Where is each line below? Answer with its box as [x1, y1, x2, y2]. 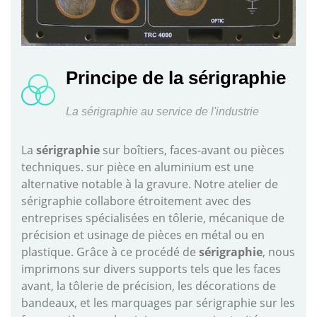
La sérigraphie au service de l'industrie [66, 105, 259, 118]
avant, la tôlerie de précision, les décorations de [21, 278, 276, 294]
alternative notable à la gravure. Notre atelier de [21, 176, 278, 192]
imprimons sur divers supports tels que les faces [21, 261, 281, 277]
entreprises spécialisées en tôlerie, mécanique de [21, 210, 284, 226]
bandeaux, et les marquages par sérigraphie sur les [21, 295, 295, 311]
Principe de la [66, 67, 188, 89]
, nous [263, 244, 295, 260]
